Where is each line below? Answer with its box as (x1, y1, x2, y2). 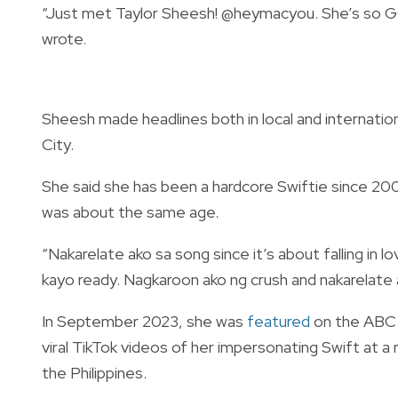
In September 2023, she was (42, 310, 247, 331)
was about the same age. (42, 201, 219, 222)
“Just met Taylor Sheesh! (42, 2, 221, 23)
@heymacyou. (221, 2, 318, 23)
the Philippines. (42, 362, 147, 383)
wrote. (42, 28, 90, 49)
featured (247, 310, 310, 331)
